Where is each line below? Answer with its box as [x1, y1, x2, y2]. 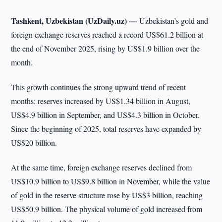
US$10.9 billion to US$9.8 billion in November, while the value [11, 176, 211, 186]
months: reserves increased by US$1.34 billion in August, [11, 96, 191, 106]
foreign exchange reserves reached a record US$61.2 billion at [11, 29, 204, 40]
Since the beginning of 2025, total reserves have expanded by [11, 123, 202, 134]
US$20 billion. [11, 137, 57, 148]
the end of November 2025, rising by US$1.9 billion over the [11, 43, 200, 54]
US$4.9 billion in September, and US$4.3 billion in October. [11, 110, 200, 120]
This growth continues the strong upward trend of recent [11, 82, 186, 92]
